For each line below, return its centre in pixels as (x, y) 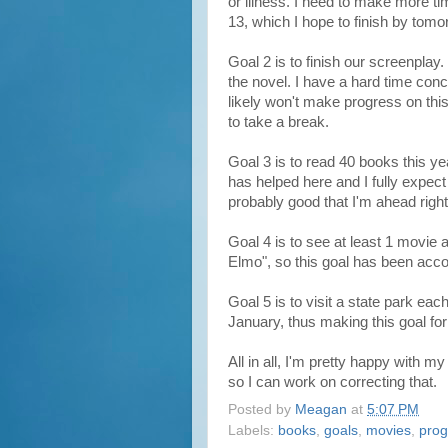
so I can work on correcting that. (332, 382)
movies (388, 430)
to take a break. (278, 122)
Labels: (253, 430)
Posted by (261, 409)
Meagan (321, 409)
